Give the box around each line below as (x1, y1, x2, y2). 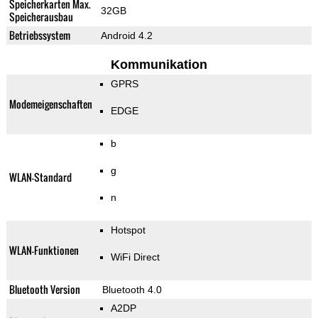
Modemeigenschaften (9, 97, 92, 112)
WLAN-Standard (9, 170, 72, 185)
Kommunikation (110, 57, 207, 72)
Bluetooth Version (9, 282, 80, 297)
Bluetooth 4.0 (102, 284, 162, 296)
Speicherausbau (9, 9, 73, 25)
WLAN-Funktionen (9, 243, 79, 258)
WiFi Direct (110, 251, 160, 263)
